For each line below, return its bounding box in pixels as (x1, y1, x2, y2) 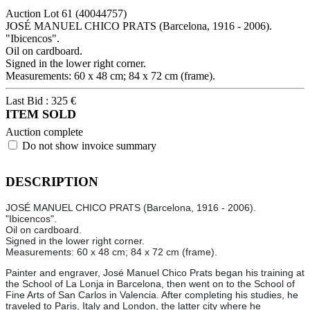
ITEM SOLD (6, 107, 76, 121)
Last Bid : (6, 94, 51, 107)
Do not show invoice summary (22, 139, 156, 152)
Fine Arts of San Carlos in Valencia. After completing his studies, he (6, 289, 298, 301)
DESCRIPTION (6, 174, 98, 189)
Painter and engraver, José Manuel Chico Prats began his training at (6, 267, 304, 279)
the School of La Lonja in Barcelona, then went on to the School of (6, 278, 295, 290)
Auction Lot (6, 7, 62, 19)
